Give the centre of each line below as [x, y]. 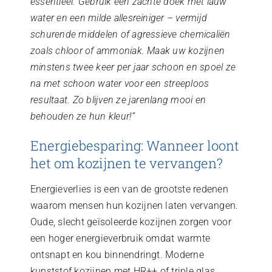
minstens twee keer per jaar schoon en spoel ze [133, 67]
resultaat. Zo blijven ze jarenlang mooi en [118, 100]
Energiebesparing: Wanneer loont [134, 145]
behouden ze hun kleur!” [83, 116]
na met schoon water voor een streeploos [120, 83]
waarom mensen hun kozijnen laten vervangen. [134, 206]
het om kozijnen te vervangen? [126, 163]
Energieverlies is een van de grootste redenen [129, 189]
